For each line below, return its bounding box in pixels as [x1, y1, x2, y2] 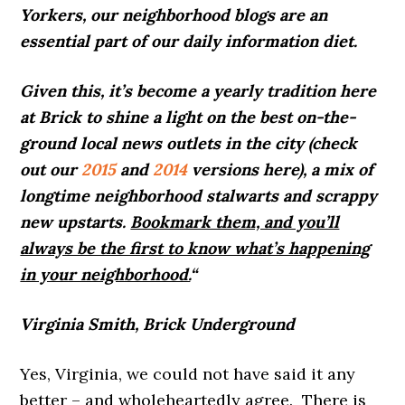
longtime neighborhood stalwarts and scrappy [20, 184, 378, 206]
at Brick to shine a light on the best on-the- [20, 106, 356, 127]
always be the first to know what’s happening [20, 237, 371, 259]
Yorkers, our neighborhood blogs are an [20, 4, 328, 25]
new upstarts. [20, 211, 131, 232]
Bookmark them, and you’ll [130, 211, 340, 232]
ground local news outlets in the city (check [20, 132, 358, 154]
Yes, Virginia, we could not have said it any [20, 363, 356, 384]
